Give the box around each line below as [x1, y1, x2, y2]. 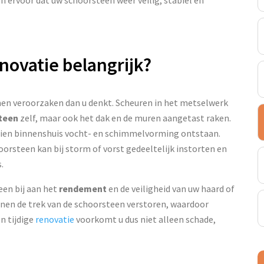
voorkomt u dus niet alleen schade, [74, 213, 216, 225]
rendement [59, 182, 107, 194]
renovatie [35, 213, 74, 225]
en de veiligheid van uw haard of [107, 182, 235, 194]
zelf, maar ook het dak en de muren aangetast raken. [18, 111, 231, 124]
